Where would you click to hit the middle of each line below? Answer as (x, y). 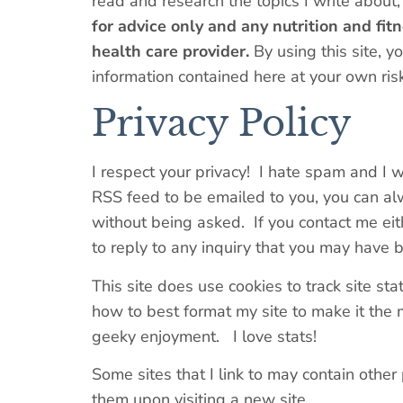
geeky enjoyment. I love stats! (204, 336)
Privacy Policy (222, 124)
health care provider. (170, 51)
